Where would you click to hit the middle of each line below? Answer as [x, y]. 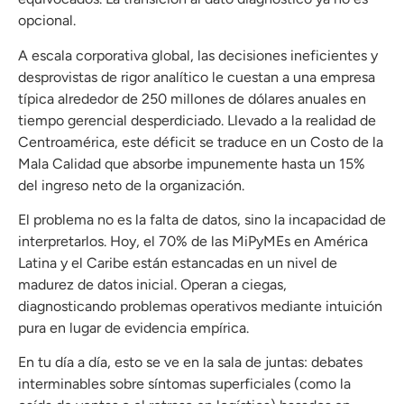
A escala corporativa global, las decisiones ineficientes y [198, 55]
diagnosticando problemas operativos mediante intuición [200, 307]
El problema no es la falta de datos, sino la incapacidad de [202, 220]
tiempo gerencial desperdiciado [119, 120]
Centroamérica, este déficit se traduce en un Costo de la [201, 142]
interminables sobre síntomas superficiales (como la [184, 384]
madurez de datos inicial [96, 285]
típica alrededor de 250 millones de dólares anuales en [192, 98]
